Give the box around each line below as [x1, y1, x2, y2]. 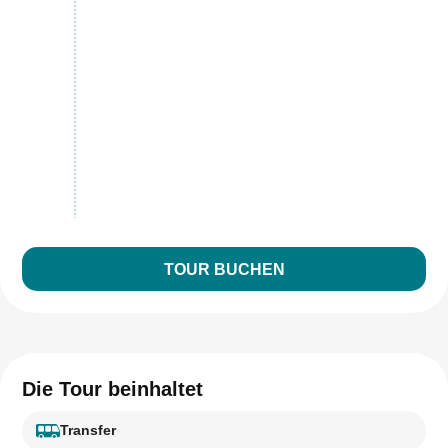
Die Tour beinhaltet [22, 377, 203, 400]
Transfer [60, 422, 116, 439]
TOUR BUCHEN [163, 260, 285, 278]
